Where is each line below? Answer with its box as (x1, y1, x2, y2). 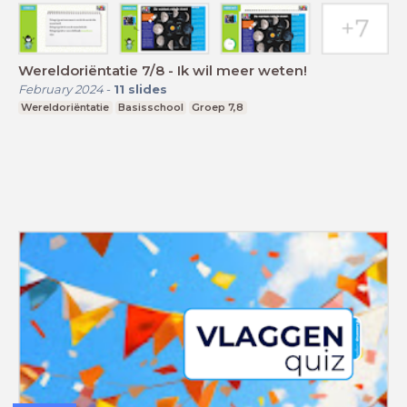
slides (128, 81, 167, 96)
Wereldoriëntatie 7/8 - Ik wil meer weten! (18, 61, 307, 79)
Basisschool (117, 100, 184, 114)
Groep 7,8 (192, 100, 244, 114)
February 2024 (18, 81, 104, 96)
